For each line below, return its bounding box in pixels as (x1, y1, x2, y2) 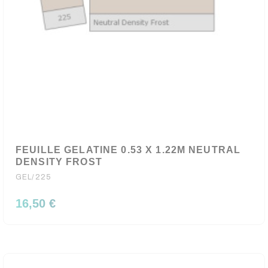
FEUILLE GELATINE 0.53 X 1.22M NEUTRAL (16, 145, 241, 155)
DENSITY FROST (16, 157, 102, 167)
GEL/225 (16, 173, 51, 181)
